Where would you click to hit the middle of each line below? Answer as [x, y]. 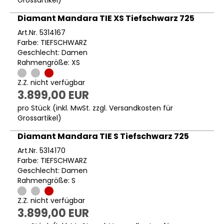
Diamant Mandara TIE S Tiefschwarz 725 [103, 136]
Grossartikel [38, 118]
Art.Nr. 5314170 [41, 150]
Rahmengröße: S [46, 180]
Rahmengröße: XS [49, 62]
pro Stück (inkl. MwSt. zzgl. [63, 108]
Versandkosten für [141, 108]
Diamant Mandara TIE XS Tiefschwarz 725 [106, 18]
